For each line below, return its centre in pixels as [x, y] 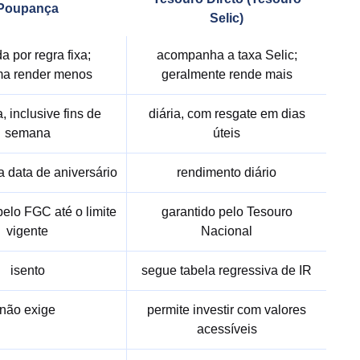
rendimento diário [227, 172]
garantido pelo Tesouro [227, 212]
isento [27, 270]
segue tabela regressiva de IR [227, 270]
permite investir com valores [227, 310]
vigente [27, 231]
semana [27, 133]
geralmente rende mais [227, 74]
